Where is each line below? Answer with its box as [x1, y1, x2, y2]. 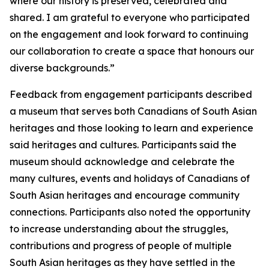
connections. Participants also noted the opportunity [10, 206, 250, 218]
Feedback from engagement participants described [10, 88, 252, 100]
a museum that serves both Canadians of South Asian [10, 105, 257, 117]
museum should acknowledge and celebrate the [10, 156, 235, 168]
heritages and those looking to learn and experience [10, 122, 253, 134]
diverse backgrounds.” [10, 62, 115, 74]
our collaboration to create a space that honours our [10, 45, 254, 57]
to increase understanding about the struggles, [10, 223, 228, 235]
